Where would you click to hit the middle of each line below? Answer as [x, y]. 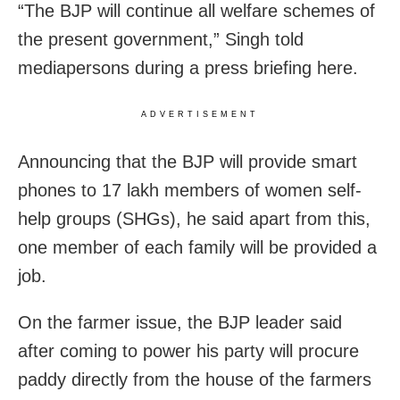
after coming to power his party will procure [188, 350]
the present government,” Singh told [161, 39]
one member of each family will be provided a [197, 247]
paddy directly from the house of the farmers [195, 379]
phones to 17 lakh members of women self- [190, 190]
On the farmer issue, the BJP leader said [180, 322]
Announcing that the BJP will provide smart [187, 161]
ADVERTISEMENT [200, 114]
